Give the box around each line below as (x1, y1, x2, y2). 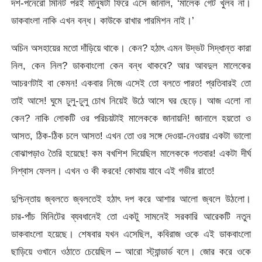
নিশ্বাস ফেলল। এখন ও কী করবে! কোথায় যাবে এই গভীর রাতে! (11, 165, 215, 177)
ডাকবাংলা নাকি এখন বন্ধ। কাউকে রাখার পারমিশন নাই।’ (11, 14, 195, 26)
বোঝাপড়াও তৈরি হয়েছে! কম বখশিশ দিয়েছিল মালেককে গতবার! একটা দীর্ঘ (11, 147, 251, 160)
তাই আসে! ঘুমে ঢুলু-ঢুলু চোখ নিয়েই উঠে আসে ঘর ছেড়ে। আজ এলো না (11, 95, 251, 107)
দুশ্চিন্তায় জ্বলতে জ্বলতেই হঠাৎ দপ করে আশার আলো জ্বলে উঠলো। (11, 192, 251, 205)
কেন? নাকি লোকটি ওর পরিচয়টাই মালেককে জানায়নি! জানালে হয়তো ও (11, 112, 251, 125)
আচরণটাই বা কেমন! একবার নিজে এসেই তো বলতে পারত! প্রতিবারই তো (11, 77, 251, 89)
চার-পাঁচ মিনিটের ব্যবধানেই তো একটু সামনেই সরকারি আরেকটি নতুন (11, 210, 251, 222)
